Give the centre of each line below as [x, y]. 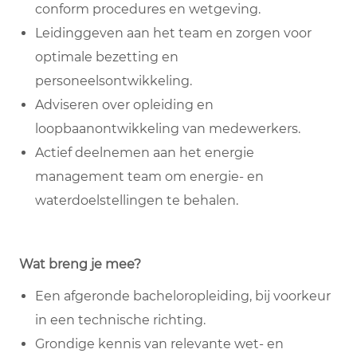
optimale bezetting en [107, 57]
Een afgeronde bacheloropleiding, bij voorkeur [183, 296]
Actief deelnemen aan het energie [145, 153]
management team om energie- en [149, 177]
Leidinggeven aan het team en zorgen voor [173, 33]
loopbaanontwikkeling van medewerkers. [168, 129]
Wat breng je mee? [80, 265]
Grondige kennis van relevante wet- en [159, 344]
